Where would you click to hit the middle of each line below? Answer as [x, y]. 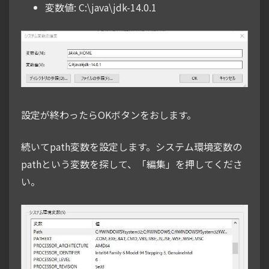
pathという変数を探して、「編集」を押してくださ [132, 164]
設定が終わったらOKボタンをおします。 [109, 114]
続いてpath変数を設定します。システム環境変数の [131, 146]
